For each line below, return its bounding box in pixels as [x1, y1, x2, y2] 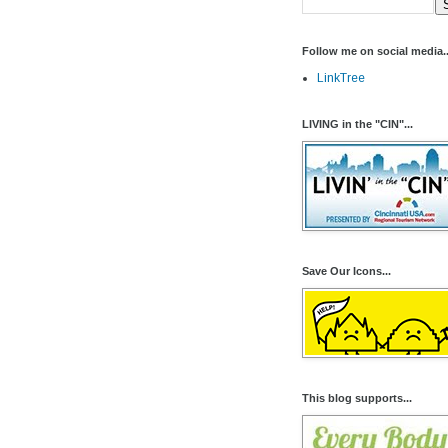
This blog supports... [302, 392, 412, 404]
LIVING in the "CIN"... [302, 118, 413, 130]
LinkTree [317, 71, 365, 85]
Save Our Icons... [302, 265, 391, 277]
